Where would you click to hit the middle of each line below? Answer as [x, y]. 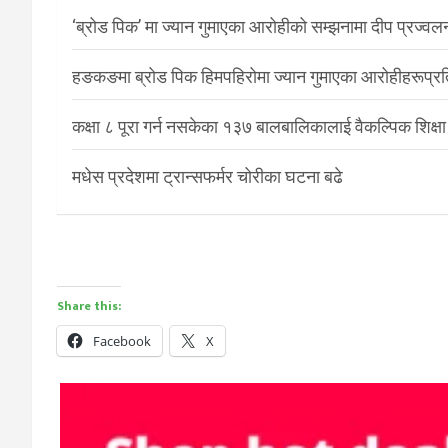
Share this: [89, 306]
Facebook [122, 341]
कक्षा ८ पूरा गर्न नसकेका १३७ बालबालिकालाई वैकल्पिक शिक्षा [259, 127]
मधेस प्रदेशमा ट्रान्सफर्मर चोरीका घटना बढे [207, 177]
